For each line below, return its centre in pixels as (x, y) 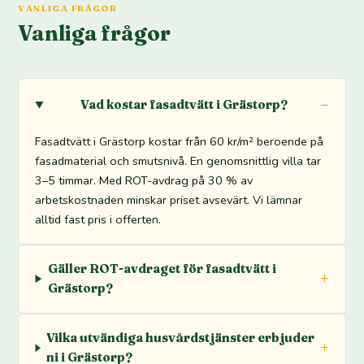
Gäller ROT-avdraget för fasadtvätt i (162, 269)
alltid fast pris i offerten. (98, 219)
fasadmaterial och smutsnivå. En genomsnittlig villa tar (178, 160)
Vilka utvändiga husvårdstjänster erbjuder (181, 338)
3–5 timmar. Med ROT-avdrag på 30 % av (144, 180)
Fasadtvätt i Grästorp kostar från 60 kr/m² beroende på (180, 141)
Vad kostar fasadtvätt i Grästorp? (184, 105)
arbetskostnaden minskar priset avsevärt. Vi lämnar (169, 199)
